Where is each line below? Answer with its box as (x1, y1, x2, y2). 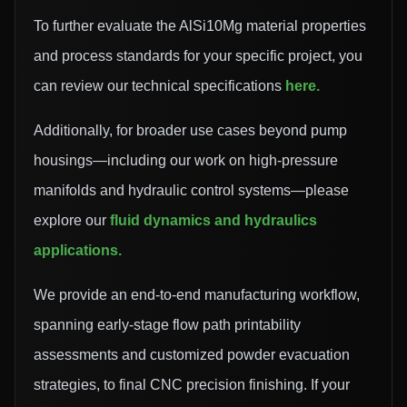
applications (34, 243, 118, 259)
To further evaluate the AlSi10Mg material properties (34, 18, 366, 35)
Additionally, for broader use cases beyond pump (34, 123, 347, 139)
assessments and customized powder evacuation (34, 347, 350, 363)
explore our (34, 213, 110, 229)
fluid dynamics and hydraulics (110, 213, 317, 229)
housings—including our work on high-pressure (34, 153, 338, 169)
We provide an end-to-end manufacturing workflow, (34, 287, 360, 303)
